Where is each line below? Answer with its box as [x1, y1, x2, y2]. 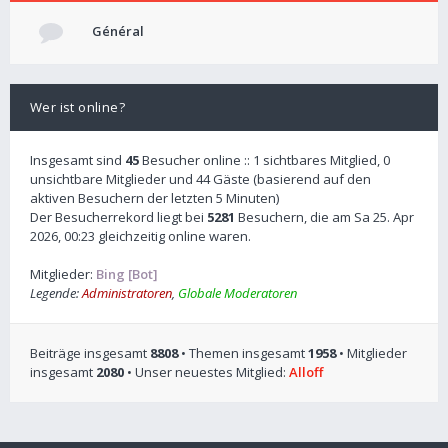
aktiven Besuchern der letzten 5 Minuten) [30, 189, 279, 207]
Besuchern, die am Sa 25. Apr [235, 208, 414, 226]
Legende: [30, 284, 82, 302]
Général [92, 22, 144, 40]
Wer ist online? [30, 98, 125, 116]
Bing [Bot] [96, 265, 158, 283]
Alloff [289, 363, 323, 381]
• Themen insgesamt [178, 344, 308, 362]
